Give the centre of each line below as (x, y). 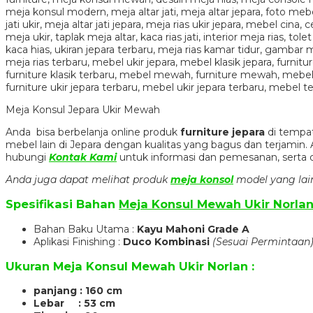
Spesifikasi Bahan (62, 204)
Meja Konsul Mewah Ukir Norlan (151, 267)
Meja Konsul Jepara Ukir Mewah (83, 109)
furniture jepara (223, 132)
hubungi (27, 157)
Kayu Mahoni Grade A (193, 229)
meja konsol (202, 179)
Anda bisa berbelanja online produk (93, 132)
